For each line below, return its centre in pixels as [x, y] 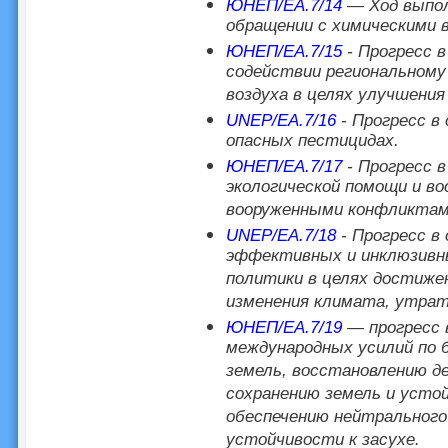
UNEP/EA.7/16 [280, 120]
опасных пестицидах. [312, 142]
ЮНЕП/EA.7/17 [283, 166]
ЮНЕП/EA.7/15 [283, 51]
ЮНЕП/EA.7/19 [283, 327]
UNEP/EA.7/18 [280, 235]
